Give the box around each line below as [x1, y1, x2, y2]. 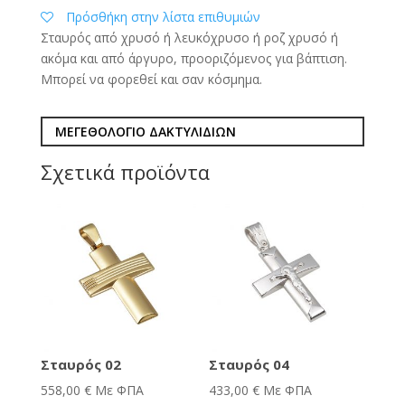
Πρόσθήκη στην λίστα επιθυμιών [65, 7, 260, 25]
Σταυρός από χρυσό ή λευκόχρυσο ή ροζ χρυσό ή [40, 28, 338, 46]
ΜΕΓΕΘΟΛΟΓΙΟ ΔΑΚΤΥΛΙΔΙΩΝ [54, 122, 236, 140]
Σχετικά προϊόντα [40, 157, 210, 185]
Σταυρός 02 [40, 355, 121, 374]
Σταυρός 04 [209, 355, 290, 374]
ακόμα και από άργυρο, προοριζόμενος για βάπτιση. [40, 49, 347, 67]
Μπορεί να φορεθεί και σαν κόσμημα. [40, 70, 262, 88]
